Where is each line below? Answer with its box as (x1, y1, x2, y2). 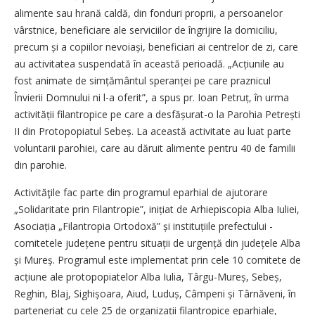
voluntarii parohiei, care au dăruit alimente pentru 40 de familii (14, 141, 295, 155)
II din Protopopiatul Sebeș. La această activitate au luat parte (14, 124, 291, 139)
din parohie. (14, 158, 67, 172)
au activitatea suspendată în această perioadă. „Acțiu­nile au (14, 57, 284, 71)
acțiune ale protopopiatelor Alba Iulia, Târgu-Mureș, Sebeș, (14, 270, 282, 284)
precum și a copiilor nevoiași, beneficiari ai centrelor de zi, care (14, 40, 298, 54)
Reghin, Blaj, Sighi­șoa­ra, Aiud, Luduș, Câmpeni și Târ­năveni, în (14, 287, 296, 301)
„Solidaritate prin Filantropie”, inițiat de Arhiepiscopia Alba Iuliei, (14, 202, 300, 217)
